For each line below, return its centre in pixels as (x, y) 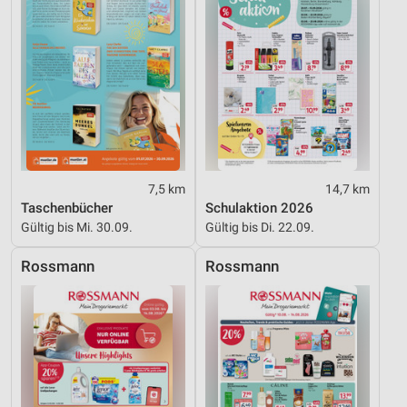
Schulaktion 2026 (259, 208)
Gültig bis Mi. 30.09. (77, 227)
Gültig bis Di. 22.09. (260, 227)
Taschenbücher (67, 208)
